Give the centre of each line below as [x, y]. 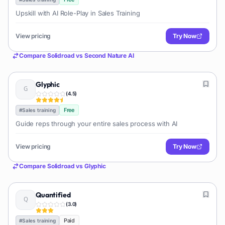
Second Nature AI [109, 55]
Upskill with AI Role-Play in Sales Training [78, 13]
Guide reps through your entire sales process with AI [97, 124]
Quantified [53, 195]
